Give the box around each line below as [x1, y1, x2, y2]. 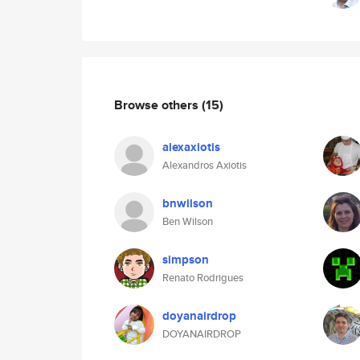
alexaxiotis [162, 138, 220, 156]
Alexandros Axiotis [162, 157, 247, 173]
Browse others [114, 95, 202, 114]
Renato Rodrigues [162, 270, 243, 285]
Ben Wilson [162, 214, 213, 229]
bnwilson [162, 194, 213, 212]
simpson [162, 251, 209, 268]
